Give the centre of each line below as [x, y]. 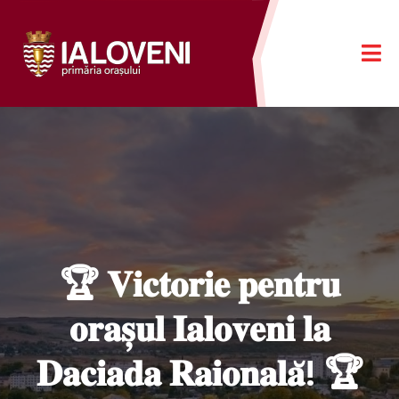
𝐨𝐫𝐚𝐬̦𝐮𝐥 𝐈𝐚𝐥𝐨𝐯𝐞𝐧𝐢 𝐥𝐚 [199, 329]
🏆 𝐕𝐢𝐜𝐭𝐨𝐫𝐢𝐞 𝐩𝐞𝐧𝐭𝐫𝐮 [199, 284]
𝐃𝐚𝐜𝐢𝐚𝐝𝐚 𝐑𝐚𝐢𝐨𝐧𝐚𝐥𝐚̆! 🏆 [199, 373]
